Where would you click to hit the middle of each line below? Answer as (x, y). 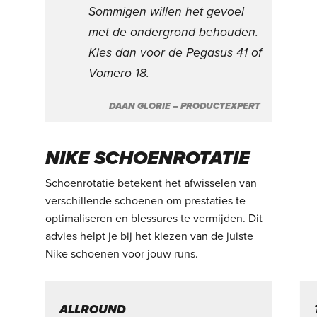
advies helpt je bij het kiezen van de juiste (150, 236)
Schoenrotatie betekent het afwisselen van (151, 183)
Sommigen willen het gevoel (167, 12)
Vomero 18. (119, 74)
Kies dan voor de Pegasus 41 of (175, 53)
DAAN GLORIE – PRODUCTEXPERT (185, 106)
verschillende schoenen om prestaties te (146, 201)
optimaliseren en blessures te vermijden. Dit (154, 218)
